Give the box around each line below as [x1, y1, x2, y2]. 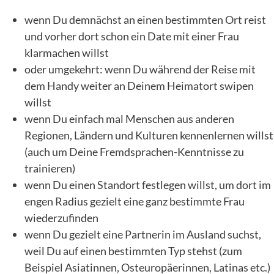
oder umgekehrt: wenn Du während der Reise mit [24, 62, 256, 76]
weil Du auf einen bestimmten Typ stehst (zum [24, 243, 242, 257]
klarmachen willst [24, 45, 109, 59]
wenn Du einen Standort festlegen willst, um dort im [24, 177, 271, 191]
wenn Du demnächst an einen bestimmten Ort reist [24, 12, 266, 26]
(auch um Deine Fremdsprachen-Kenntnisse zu [24, 144, 244, 158]
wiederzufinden [24, 210, 98, 224]
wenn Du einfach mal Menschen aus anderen [24, 111, 234, 125]
